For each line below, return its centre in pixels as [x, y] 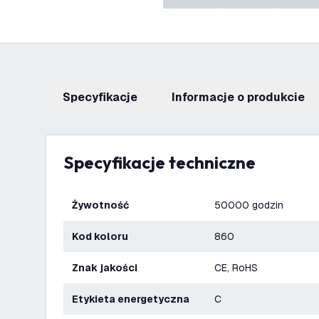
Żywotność [103, 205]
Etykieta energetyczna [134, 299]
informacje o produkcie [240, 97]
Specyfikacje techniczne [165, 162]
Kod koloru [103, 236]
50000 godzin [249, 205]
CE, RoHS [236, 268]
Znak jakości [108, 268]
